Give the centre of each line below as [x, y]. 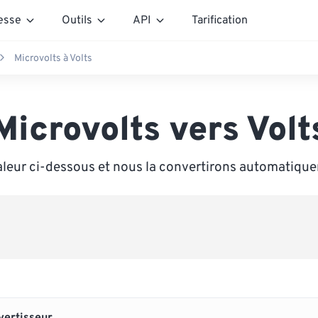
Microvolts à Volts [53, 58]
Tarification [220, 20]
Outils [77, 20]
